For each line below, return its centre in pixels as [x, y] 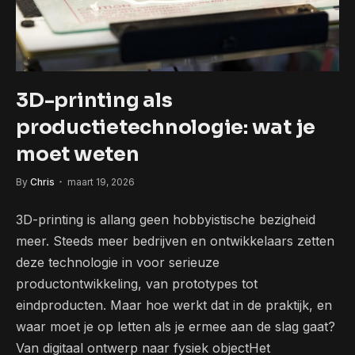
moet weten [78, 155]
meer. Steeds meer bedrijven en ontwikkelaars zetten [175, 241]
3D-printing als [94, 101]
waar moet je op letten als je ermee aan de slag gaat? [176, 327]
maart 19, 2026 [101, 182]
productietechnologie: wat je [166, 128]
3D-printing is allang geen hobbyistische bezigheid [166, 220]
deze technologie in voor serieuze [118, 263]
